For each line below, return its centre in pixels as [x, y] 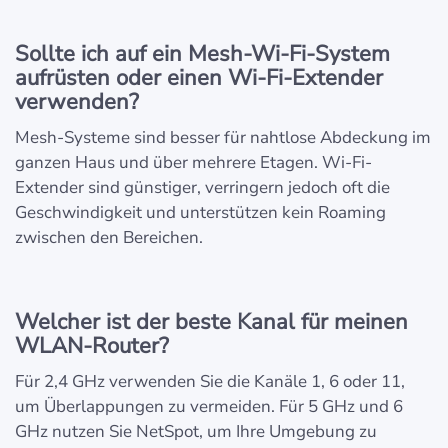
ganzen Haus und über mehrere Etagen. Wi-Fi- [193, 163]
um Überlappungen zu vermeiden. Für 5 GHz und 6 [209, 407]
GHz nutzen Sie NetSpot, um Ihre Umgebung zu [196, 432]
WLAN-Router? [92, 346]
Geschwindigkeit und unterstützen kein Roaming [200, 213]
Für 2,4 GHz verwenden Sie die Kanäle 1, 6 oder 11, [210, 382]
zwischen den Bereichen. [109, 238]
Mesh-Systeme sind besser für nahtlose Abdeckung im [223, 138]
